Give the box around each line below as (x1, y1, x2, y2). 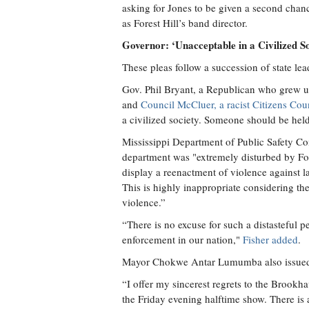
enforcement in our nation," (122, 232, 243, 246)
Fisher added (243, 232, 298, 246)
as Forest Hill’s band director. (122, 16, 248, 30)
